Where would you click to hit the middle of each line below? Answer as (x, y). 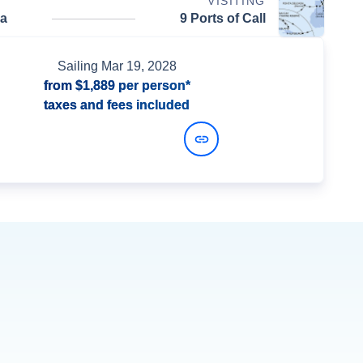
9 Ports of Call (222, 18)
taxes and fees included (117, 105)
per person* (152, 85)
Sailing (79, 66)
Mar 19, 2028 (139, 66)
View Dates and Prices (99, 139)
